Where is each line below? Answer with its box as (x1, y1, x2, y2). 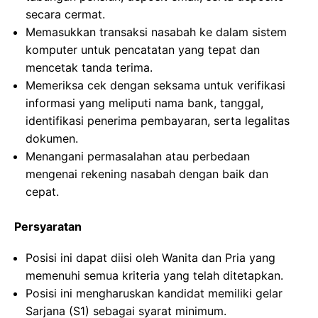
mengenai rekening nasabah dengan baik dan (26, 167, 268, 182)
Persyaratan (14, 219, 82, 234)
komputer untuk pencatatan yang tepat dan (26, 43, 260, 57)
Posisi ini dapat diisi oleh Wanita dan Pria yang (26, 251, 275, 265)
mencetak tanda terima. (26, 60, 153, 75)
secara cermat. (26, 7, 105, 22)
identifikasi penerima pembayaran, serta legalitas (26, 114, 290, 128)
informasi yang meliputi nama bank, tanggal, (26, 96, 263, 111)
